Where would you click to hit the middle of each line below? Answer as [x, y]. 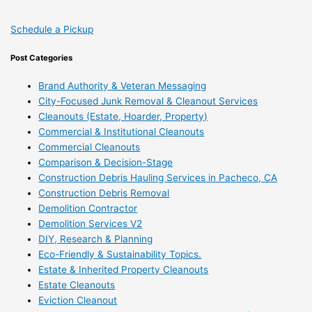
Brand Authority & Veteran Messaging [123, 86]
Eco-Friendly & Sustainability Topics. [120, 255]
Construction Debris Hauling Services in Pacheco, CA [158, 178]
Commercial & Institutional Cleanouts [122, 132]
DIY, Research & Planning [96, 239]
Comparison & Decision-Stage [106, 163]
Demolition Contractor [88, 209]
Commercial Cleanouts [89, 147]
